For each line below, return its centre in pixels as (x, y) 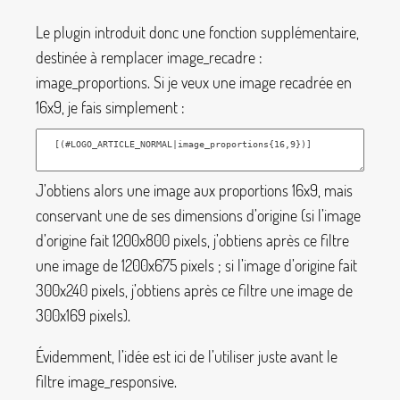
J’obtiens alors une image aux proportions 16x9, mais (194, 191)
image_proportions (92, 83)
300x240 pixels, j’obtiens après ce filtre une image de (194, 291)
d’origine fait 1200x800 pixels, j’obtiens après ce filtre (192, 241)
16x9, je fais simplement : (110, 108)
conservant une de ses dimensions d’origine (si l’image (198, 216)
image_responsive (121, 381)
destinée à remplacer (101, 58)
